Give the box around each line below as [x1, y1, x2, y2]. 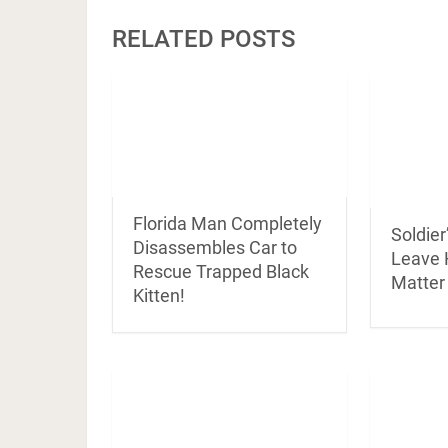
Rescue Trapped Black [133, 260, 309, 282]
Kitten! [133, 284, 185, 306]
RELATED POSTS [112, 25, 295, 53]
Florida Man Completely [133, 212, 322, 234]
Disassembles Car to [133, 236, 297, 258]
